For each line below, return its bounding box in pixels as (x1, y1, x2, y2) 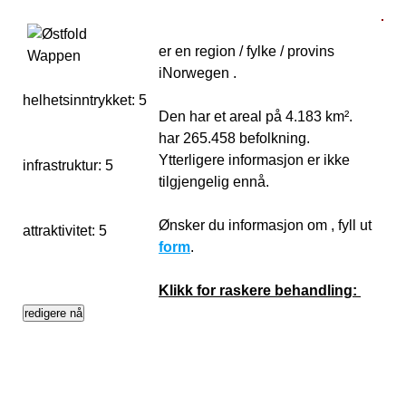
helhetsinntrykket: (23, 92, 139, 108)
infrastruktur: (23, 158, 105, 173)
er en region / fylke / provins (159, 43, 334, 59)
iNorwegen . (159, 65, 237, 81)
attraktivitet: (23, 223, 99, 238)
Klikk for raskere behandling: (159, 283, 361, 298)
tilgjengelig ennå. (159, 174, 273, 189)
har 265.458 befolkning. (159, 130, 310, 146)
